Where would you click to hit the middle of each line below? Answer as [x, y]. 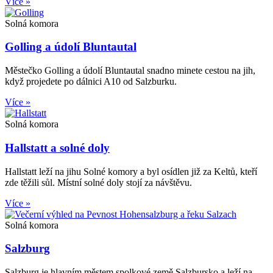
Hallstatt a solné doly [57, 147]
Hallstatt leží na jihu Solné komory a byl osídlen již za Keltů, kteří [131, 171]
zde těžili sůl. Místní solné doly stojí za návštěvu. [98, 182]
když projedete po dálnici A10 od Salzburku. [91, 82]
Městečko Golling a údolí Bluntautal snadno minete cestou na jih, [130, 71]
